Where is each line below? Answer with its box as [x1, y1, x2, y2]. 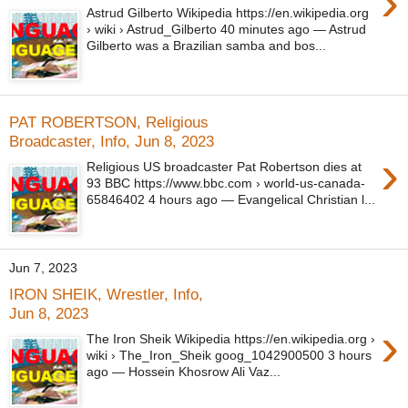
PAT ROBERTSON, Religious [9, 112, 209, 131]
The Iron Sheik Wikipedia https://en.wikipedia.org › [87, 331, 376, 347]
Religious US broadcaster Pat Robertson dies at [87, 159, 362, 175]
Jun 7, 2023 [9, 260, 77, 275]
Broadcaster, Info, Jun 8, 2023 [9, 131, 214, 150]
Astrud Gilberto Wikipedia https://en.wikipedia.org [87, 5, 370, 21]
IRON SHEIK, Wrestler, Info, [9, 284, 203, 303]
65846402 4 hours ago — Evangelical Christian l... [87, 192, 376, 208]
